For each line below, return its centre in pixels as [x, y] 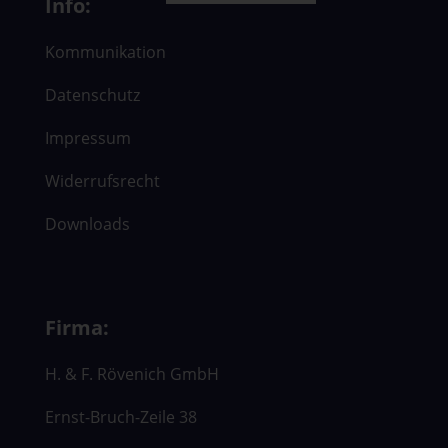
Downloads [87, 224]
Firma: [76, 327]
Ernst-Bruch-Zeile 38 [120, 416]
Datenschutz [92, 95]
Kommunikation [105, 52]
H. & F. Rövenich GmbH [131, 373]
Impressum [87, 138]
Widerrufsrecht [102, 181]
